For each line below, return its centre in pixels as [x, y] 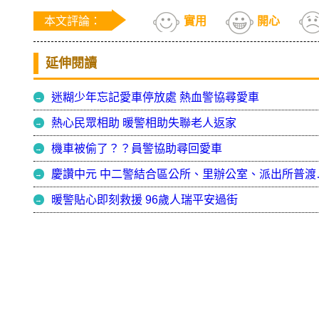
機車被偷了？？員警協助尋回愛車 [137, 149]
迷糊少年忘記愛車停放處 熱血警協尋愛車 [155, 98]
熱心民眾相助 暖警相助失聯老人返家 [144, 123]
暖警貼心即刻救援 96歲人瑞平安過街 [145, 200]
